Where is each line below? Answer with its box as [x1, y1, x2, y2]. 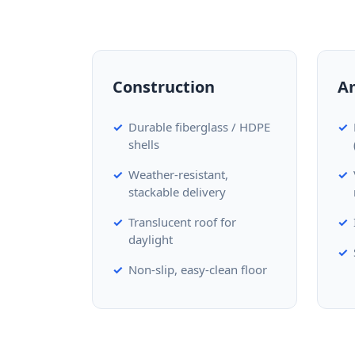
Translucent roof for [128, 214, 236, 230]
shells [128, 136, 159, 152]
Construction [113, 76, 215, 97]
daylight [128, 231, 173, 247]
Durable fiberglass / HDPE [128, 119, 270, 135]
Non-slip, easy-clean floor [128, 261, 267, 277]
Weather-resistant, [128, 166, 228, 182]
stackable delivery [128, 184, 226, 200]
